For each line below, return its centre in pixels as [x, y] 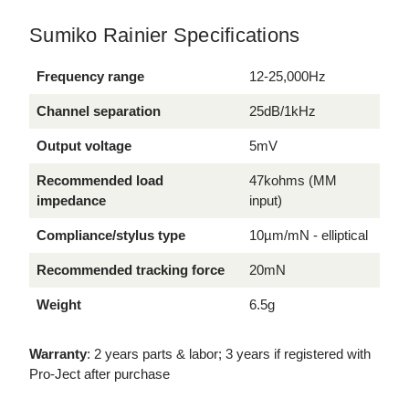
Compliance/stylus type [111, 236]
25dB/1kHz [283, 111]
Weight [59, 305]
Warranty [58, 354]
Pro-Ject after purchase [100, 374]
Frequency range [90, 77]
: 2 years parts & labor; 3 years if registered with [229, 354]
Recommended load [100, 181]
